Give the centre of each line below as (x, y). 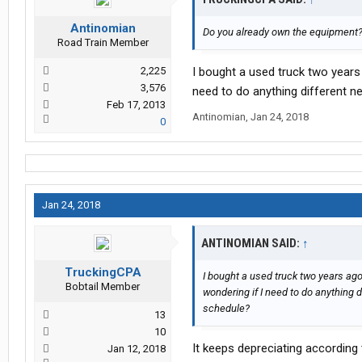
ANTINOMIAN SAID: (252, 244)
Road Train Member (103, 43)
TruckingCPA (103, 273)
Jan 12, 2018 (137, 349)
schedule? (226, 309)
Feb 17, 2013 (136, 105)
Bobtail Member (103, 287)
